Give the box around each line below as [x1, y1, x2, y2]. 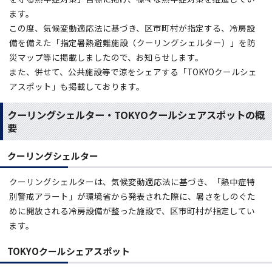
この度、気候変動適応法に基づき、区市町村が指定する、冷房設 [9, 22, 255, 35]
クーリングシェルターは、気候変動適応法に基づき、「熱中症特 [9, 175, 255, 188]
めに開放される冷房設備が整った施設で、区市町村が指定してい [9, 205, 255, 217]
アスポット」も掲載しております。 [9, 80, 144, 93]
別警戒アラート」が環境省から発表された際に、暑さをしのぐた [9, 190, 256, 203]
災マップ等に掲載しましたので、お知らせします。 [9, 51, 203, 64]
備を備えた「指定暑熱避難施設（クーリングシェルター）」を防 [9, 36, 256, 49]
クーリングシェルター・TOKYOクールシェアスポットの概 [7, 107, 265, 123]
